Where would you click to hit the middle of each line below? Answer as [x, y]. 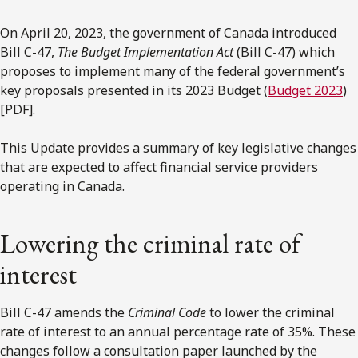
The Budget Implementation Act [145, 52]
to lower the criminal [272, 312]
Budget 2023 [305, 90]
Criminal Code [169, 312]
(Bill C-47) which [284, 52]
